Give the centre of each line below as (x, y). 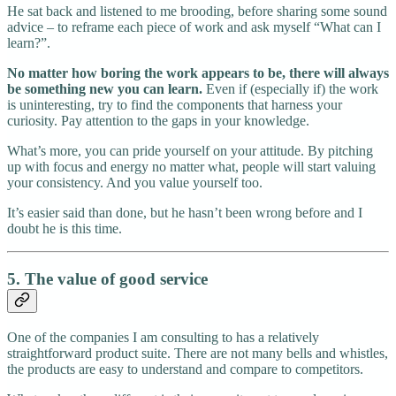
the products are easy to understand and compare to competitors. (185, 369)
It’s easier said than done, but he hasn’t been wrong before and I (185, 213)
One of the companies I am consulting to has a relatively (163, 337)
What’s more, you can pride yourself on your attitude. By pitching (190, 151)
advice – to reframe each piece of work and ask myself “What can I (194, 27)
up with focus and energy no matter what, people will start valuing (191, 167)
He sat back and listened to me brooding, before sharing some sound (197, 11)
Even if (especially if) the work (290, 89)
